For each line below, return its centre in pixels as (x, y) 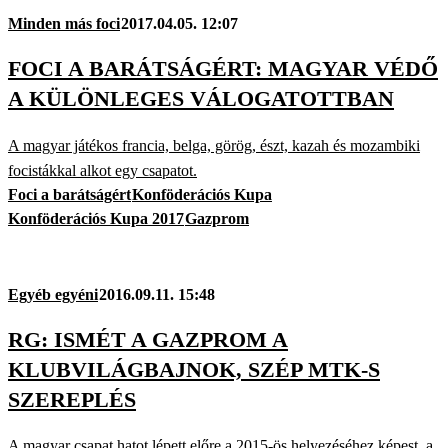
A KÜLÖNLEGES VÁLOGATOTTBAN (201, 99)
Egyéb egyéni (53, 294)
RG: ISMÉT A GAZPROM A (148, 339)
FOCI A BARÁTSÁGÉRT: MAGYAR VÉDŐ (223, 69)
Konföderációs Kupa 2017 (96, 218)
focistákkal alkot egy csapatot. (102, 170)
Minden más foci (64, 24)
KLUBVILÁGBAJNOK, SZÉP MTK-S (194, 369)
